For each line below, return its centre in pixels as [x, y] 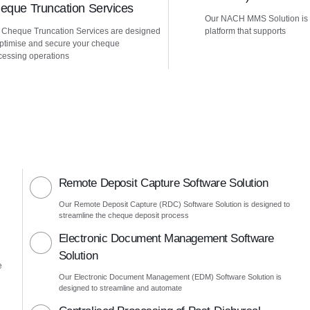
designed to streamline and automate [120, 288]
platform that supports [246, 31]
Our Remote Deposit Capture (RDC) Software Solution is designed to [174, 204]
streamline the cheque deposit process [124, 215]
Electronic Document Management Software [166, 238]
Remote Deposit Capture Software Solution [163, 183]
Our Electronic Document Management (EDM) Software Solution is [170, 277]
